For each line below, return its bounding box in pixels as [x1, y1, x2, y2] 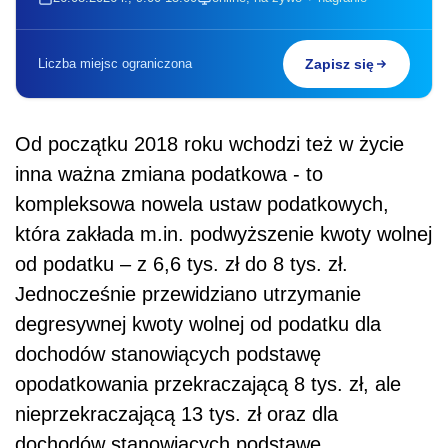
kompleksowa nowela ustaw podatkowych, [15, 193, 389, 216]
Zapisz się [305, 56, 374, 73]
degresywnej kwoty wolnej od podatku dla [15, 313, 381, 336]
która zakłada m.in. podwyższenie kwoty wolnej [15, 223, 432, 246]
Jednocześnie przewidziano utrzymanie [15, 283, 361, 306]
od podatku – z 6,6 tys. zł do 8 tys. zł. [15, 253, 348, 276]
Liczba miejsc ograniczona [38, 56, 192, 72]
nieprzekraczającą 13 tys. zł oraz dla [15, 403, 338, 426]
